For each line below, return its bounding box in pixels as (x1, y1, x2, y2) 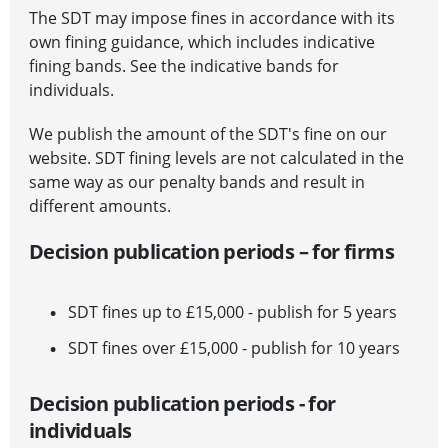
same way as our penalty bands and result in (29, 171, 365, 194)
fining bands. (29, 55, 130, 78)
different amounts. (29, 195, 171, 218)
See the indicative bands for (130, 55, 339, 78)
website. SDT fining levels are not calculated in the (29, 147, 404, 170)
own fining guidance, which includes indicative (29, 31, 375, 54)
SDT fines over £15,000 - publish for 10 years (68, 337, 404, 360)
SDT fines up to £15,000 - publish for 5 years (68, 301, 397, 324)
